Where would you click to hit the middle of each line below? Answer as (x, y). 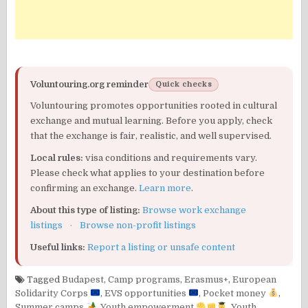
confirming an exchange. (85, 188)
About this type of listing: (86, 210)
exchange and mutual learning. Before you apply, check (152, 120)
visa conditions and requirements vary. (170, 157)
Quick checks (184, 84)
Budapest (83, 279)
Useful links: (58, 247)
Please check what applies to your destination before (148, 173)
